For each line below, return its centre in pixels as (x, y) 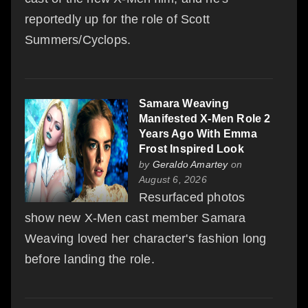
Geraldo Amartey (190, 164)
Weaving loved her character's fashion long (146, 238)
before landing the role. (90, 259)
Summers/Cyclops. (78, 40)
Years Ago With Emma (198, 133)
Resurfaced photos (192, 197)
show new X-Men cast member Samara (135, 218)
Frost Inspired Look (191, 148)
